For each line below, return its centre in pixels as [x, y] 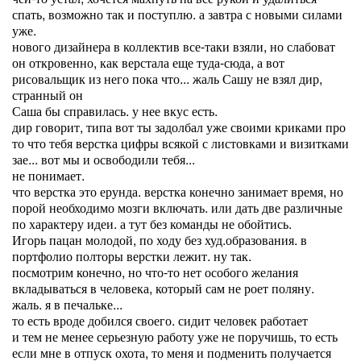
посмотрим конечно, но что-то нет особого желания [155, 272]
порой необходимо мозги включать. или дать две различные [177, 207]
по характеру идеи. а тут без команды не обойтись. [152, 224]
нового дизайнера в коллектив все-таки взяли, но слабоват [174, 46]
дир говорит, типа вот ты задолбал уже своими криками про [179, 127]
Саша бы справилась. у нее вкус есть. [115, 111]
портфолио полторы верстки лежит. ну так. [132, 256]
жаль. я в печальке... [67, 304]
